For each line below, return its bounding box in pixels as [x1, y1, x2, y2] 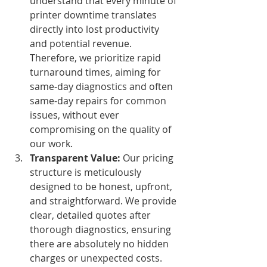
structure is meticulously [30, 165, 144, 179]
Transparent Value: [30, 151, 120, 164]
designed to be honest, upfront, [30, 179, 175, 193]
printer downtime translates [30, 8, 159, 21]
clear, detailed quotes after [30, 208, 153, 222]
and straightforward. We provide [30, 194, 179, 207]
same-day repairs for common [30, 94, 169, 107]
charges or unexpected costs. [30, 251, 164, 265]
